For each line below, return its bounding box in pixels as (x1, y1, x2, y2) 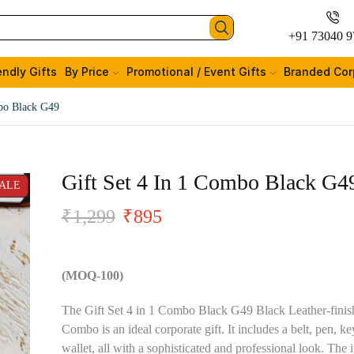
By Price (65, 65, 109, 78)
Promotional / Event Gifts (126, 65, 266, 78)
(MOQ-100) (61, 269, 123, 282)
